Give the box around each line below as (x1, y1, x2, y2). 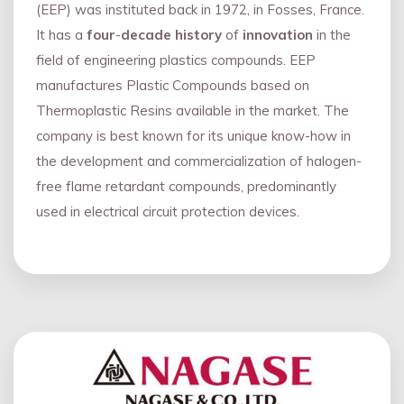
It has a (36, 25, 87, 43)
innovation (243, 25, 317, 43)
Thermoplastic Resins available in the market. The (36, 101, 349, 119)
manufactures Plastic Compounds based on (36, 76, 309, 94)
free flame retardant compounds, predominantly (36, 177, 336, 195)
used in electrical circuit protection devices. (36, 202, 303, 220)
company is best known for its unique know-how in (36, 126, 351, 144)
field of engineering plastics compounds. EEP (36, 50, 316, 69)
